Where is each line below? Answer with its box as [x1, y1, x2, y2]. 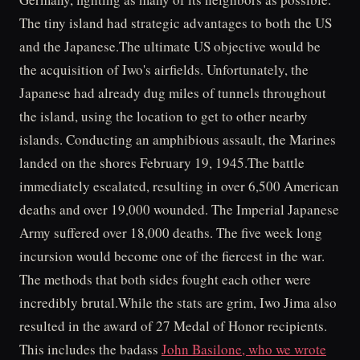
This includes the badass [19, 340, 162, 358]
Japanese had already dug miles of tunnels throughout [19, 84, 326, 102]
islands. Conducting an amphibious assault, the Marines [19, 130, 336, 149]
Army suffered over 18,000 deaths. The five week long [19, 223, 322, 242]
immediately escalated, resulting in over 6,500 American [19, 177, 339, 195]
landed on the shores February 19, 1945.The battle [19, 153, 305, 172]
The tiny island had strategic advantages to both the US [19, 14, 332, 32]
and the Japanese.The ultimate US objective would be [19, 37, 321, 55]
